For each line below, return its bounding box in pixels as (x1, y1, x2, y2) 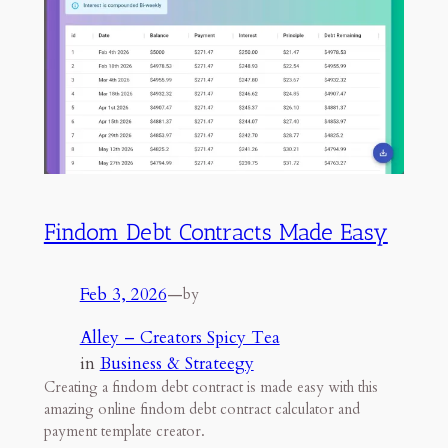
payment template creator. (43, 421, 205, 441)
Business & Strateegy (99, 351, 254, 375)
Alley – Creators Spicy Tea (79, 325, 280, 349)
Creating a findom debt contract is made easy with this (43, 377, 378, 397)
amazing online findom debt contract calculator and (43, 399, 360, 419)
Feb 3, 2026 (79, 283, 167, 306)
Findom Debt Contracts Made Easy (43, 217, 388, 246)
